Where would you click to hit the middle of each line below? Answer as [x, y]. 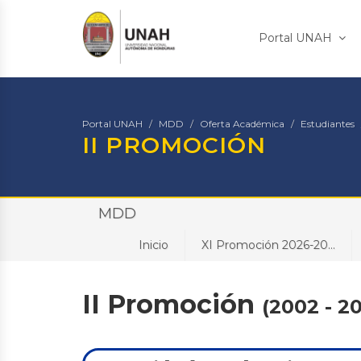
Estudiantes [328, 124]
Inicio [154, 245]
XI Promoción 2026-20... [268, 245]
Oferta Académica [242, 124]
